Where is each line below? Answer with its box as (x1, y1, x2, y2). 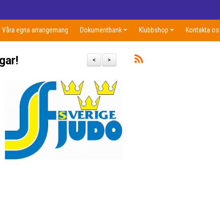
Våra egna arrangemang (2, 26, 68, 34)
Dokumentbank (80, 26, 122, 34)
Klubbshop (139, 26, 168, 34)
